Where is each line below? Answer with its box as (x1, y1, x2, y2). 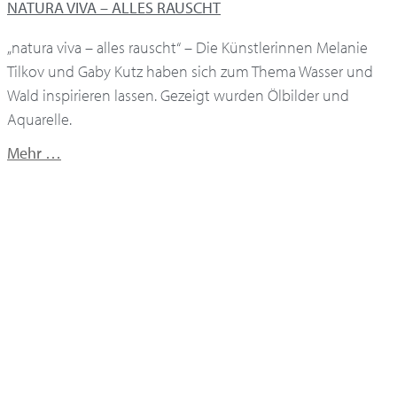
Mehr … (7, 142, 61, 163)
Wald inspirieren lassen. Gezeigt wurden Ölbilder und (7, 84, 349, 105)
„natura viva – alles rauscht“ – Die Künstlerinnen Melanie (7, 36, 368, 58)
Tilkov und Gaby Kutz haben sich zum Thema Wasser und (7, 60, 373, 82)
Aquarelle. (7, 108, 72, 129)
